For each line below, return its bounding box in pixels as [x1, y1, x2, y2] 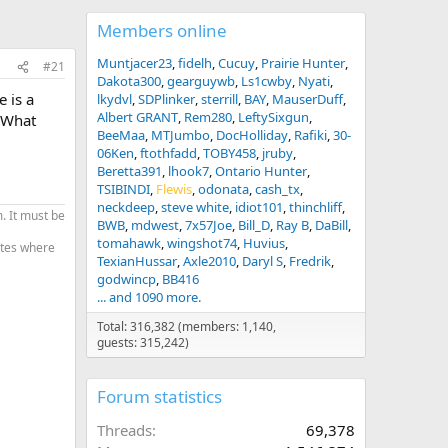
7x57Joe [185, 216, 232, 234]
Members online [97, 19, 227, 42]
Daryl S [242, 252, 283, 270]
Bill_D [238, 216, 270, 234]
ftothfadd [140, 144, 197, 162]
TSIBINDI [97, 180, 150, 198]
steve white [161, 198, 229, 216]
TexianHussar [97, 252, 177, 270]
